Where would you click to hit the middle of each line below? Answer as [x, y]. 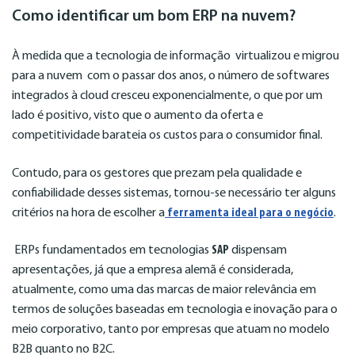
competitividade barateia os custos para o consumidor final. [167, 136]
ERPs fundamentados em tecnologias [112, 251]
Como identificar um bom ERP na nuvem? [154, 16]
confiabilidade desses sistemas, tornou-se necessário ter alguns [174, 193]
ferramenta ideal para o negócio [249, 213]
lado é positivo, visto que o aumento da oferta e [137, 116]
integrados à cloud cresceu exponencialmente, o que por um [167, 96]
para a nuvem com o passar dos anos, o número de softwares [171, 76]
